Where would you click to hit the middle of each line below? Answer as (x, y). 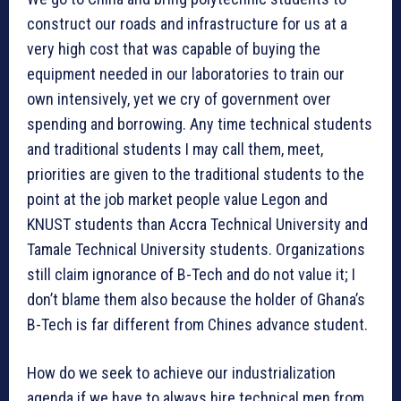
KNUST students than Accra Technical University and (197, 225)
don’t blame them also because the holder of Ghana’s (196, 300)
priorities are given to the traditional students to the (196, 175)
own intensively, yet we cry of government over (179, 99)
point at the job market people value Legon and (177, 200)
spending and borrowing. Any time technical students (200, 124)
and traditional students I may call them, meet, (175, 149)
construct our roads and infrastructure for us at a (187, 24)
